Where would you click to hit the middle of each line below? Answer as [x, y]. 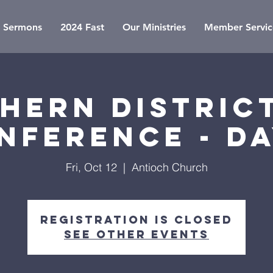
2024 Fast [82, 27]
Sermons [22, 27]
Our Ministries [154, 27]
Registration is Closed [136, 220]
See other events [136, 234]
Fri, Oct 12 [91, 167]
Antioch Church [169, 167]
